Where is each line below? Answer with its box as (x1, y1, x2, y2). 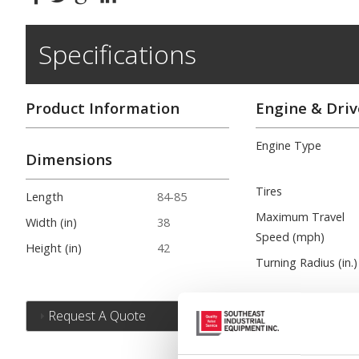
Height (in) (26, 240, 82, 256)
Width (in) (26, 215, 77, 231)
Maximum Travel (256, 209, 345, 225)
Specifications (38, 37, 196, 72)
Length (26, 188, 63, 204)
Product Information (26, 98, 179, 119)
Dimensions (26, 149, 112, 170)
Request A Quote (48, 307, 147, 325)
